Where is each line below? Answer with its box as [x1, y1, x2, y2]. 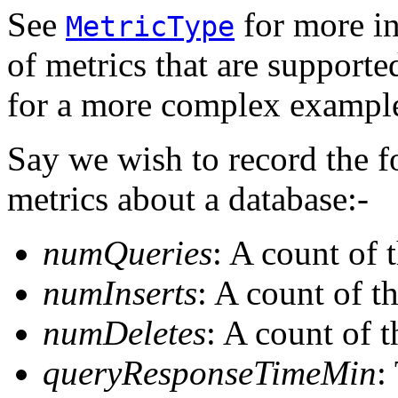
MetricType [66, 10, 235, 43]
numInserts [43, 273, 197, 312]
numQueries [43, 233, 212, 272]
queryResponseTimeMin [43, 353, 377, 392]
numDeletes [43, 313, 206, 352]
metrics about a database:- [7, 179, 369, 218]
